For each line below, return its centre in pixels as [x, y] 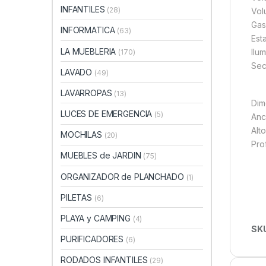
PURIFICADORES [94, 239]
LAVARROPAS [88, 93]
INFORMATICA [89, 30]
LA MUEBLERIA [90, 51]
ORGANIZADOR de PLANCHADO [123, 176]
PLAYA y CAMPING [97, 218]
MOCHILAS [83, 135]
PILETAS [77, 197]
